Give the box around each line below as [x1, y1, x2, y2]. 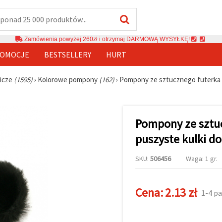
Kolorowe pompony [38, 74, 99, 84]
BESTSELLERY [44, 49, 91, 59]
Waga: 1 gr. [186, 154, 218, 163]
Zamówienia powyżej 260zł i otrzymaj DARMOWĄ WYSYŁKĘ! [23, 35, 191, 43]
